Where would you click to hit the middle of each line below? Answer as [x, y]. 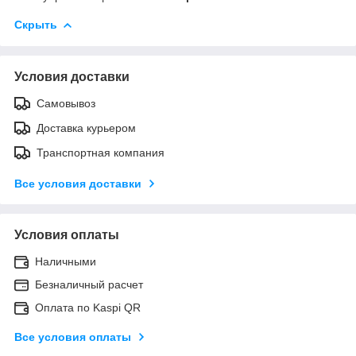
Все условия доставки [78, 183]
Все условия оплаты [73, 337]
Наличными [66, 261]
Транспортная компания [101, 152]
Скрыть [36, 24]
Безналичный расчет [89, 284]
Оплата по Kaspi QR [88, 307]
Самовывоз [66, 103]
